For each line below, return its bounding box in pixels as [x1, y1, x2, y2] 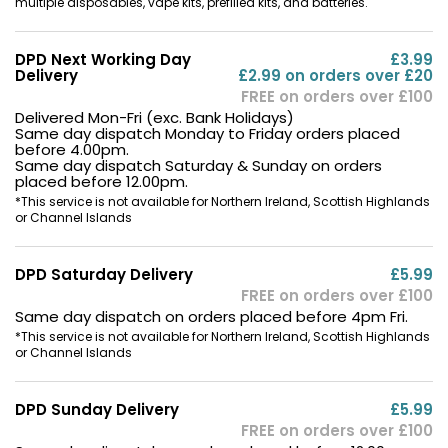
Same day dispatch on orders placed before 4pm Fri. [15, 305, 408, 327]
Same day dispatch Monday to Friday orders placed [15, 122, 400, 144]
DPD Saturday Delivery [15, 263, 193, 285]
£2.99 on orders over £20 [238, 64, 433, 86]
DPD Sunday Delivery [15, 398, 179, 420]
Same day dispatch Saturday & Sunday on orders [15, 154, 382, 176]
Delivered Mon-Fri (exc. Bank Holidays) [15, 106, 294, 128]
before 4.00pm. [15, 138, 129, 160]
